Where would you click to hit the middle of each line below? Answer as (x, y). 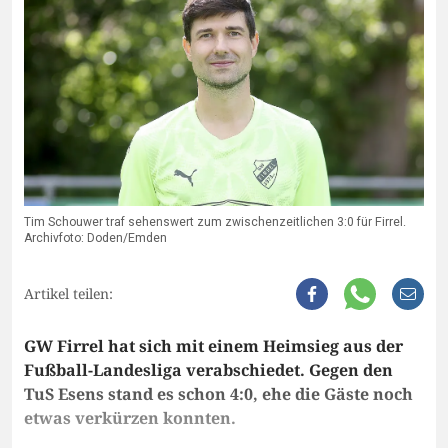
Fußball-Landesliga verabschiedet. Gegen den (208, 370)
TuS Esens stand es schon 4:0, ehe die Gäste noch (218, 394)
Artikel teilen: (68, 294)
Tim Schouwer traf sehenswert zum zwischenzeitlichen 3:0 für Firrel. (215, 222)
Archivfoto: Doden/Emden (95, 238)
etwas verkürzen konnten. (130, 418)
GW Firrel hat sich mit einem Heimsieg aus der (213, 346)
